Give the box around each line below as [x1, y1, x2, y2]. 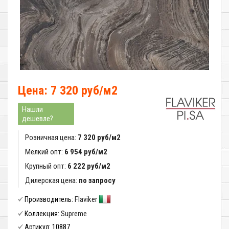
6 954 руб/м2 [64, 147, 107, 156]
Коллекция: [25, 210, 59, 218]
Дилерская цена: [25, 176, 79, 185]
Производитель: [25, 195, 73, 203]
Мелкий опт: [25, 147, 64, 156]
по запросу [79, 176, 116, 185]
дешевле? [22, 114, 53, 123]
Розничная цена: [25, 133, 78, 142]
